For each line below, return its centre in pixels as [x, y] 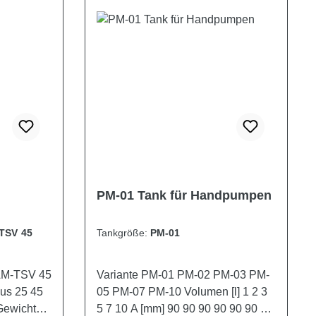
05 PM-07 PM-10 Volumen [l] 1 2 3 [141, 292]
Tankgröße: [124, 233]
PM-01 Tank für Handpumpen [184, 196]
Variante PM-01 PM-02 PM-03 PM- [183, 275]
